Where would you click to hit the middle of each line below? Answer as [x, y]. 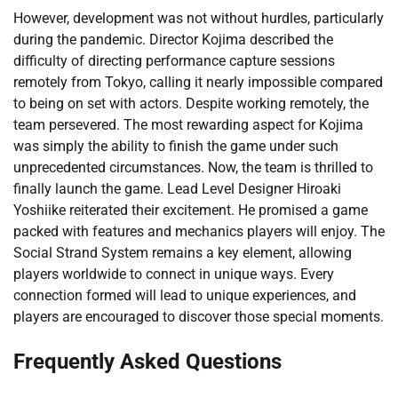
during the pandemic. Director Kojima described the [173, 39]
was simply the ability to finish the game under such [176, 146]
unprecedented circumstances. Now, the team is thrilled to [193, 167]
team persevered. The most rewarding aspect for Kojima [188, 124]
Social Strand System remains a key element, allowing [183, 252]
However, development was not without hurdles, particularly [199, 18]
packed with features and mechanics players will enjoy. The [199, 231]
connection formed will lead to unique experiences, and [185, 295]
